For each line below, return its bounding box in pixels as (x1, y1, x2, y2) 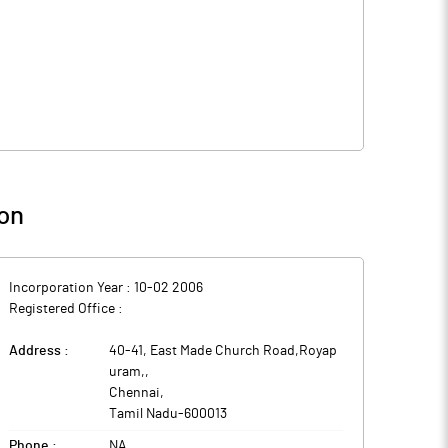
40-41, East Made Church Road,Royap (109, 344, 337, 358)
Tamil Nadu (109, 407, 178, 421)
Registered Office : (9, 302, 123, 316)
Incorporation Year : (9, 281, 134, 295)
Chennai (109, 386, 160, 400)
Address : (9, 344, 69, 358)
